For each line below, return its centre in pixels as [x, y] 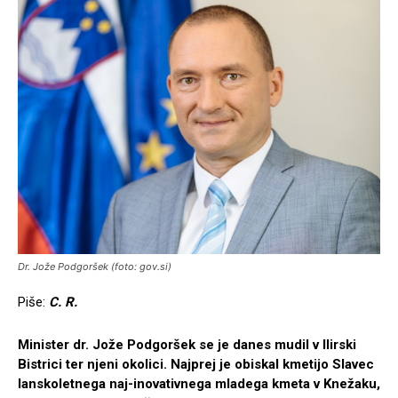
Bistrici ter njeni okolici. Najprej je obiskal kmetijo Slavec [196, 364]
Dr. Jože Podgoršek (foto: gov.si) [95, 266]
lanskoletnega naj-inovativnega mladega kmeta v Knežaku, [199, 383]
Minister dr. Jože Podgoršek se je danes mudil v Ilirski [187, 344]
